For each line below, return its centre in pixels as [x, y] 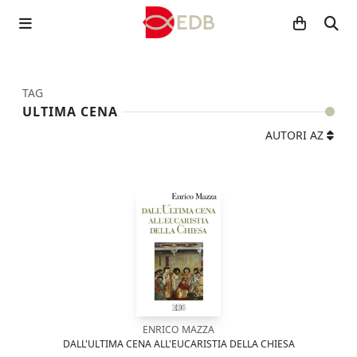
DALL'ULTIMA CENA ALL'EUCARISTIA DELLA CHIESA [178, 344]
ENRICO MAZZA [178, 330]
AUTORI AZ [294, 135]
